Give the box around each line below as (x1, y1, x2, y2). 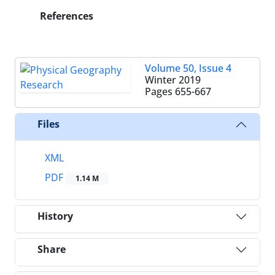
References (37, 9, 93, 23)
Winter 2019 (145, 72, 201, 87)
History (37, 209, 73, 223)
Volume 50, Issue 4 (145, 61, 231, 75)
